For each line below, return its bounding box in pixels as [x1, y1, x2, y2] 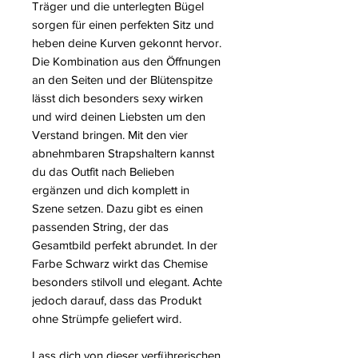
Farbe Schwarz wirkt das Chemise [32, 257, 208, 271]
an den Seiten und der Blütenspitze [32, 73, 213, 87]
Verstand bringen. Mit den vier [32, 128, 188, 142]
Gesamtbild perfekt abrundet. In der [32, 238, 217, 253]
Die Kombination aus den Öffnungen [32, 54, 221, 69]
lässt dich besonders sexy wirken [32, 91, 203, 105]
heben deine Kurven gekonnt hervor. [32, 36, 221, 50]
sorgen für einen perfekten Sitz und [32, 18, 214, 32]
